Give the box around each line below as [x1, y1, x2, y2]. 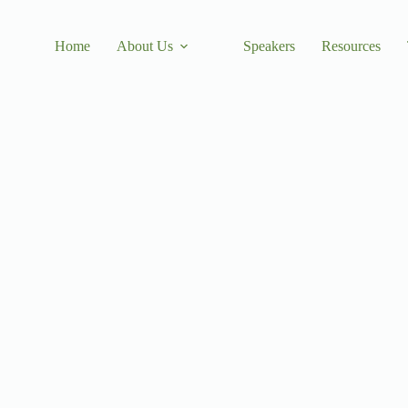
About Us [117, 38, 174, 54]
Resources [321, 38, 382, 54]
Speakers [243, 38, 296, 54]
